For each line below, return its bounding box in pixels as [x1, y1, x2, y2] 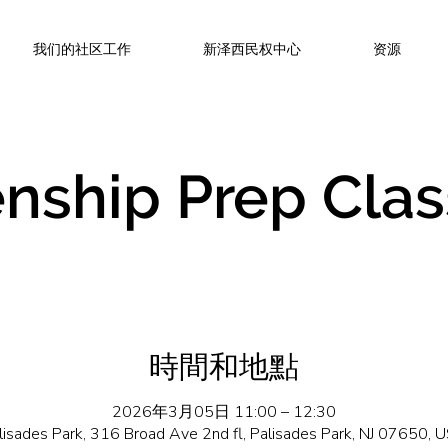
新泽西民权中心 [203, 40, 301, 58]
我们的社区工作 [33, 40, 131, 58]
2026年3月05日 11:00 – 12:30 [112, 401, 336, 423]
